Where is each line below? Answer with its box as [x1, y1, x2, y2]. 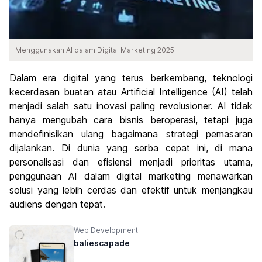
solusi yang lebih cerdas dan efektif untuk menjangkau [9, 184, 253, 196]
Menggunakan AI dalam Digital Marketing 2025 [15, 46, 174, 55]
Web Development [74, 226, 138, 235]
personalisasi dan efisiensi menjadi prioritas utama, [9, 156, 253, 168]
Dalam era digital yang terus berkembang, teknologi [9, 72, 253, 84]
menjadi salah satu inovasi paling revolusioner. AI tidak [9, 100, 253, 112]
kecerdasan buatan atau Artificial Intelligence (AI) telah [9, 86, 253, 98]
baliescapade [74, 238, 130, 249]
